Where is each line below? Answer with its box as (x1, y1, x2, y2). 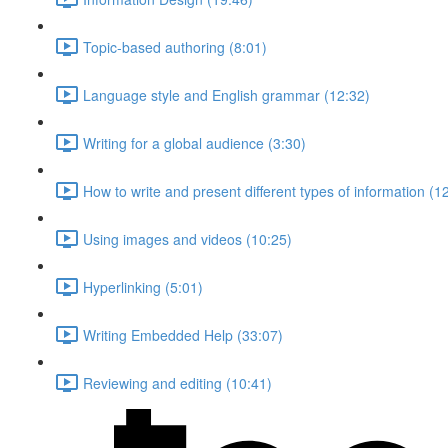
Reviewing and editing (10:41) (83, 372, 272, 393)
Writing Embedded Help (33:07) (83, 324, 283, 345)
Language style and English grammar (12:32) (83, 84, 370, 105)
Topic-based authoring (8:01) (83, 36, 267, 57)
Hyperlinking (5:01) (83, 276, 203, 297)
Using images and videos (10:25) (83, 228, 292, 249)
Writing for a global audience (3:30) (83, 132, 306, 153)
